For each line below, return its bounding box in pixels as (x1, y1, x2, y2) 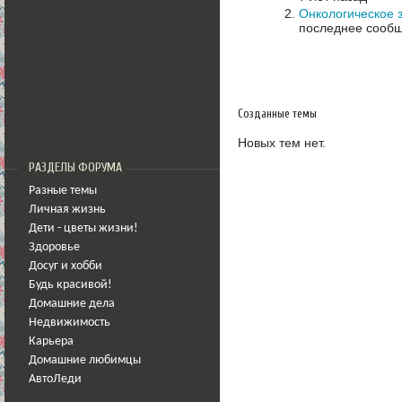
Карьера (29, 336, 74, 347)
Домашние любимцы (29, 354, 141, 366)
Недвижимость (29, 317, 110, 328)
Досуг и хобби (29, 260, 102, 272)
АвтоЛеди (29, 373, 82, 385)
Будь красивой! (29, 279, 112, 291)
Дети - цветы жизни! (29, 223, 138, 234)
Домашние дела (29, 298, 115, 310)
